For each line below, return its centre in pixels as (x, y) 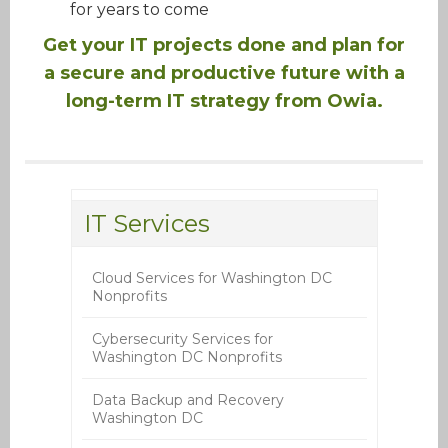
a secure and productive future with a (224, 73)
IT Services (146, 224)
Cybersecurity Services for (182, 339)
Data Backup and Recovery (187, 400)
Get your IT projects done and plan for (224, 45)
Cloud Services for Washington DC (211, 278)
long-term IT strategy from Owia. (224, 101)
